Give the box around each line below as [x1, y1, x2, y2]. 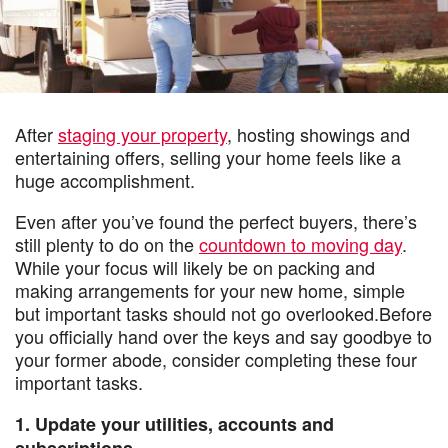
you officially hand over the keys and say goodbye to [15, 323, 432, 349]
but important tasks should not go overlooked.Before [15, 300, 432, 326]
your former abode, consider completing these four [15, 346, 417, 372]
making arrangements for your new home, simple [15, 277, 405, 303]
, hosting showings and [227, 121, 410, 147]
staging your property [58, 121, 227, 147]
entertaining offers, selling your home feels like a [15, 144, 401, 170]
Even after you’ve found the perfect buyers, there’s [15, 208, 417, 234]
